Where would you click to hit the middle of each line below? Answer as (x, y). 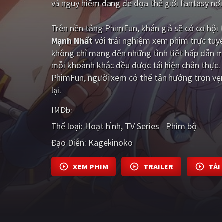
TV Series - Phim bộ (161, 126)
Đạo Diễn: (69, 142)
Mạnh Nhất (72, 40)
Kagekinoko (111, 142)
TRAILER (158, 166)
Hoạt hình (103, 126)
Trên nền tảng (78, 28)
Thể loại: (67, 126)
